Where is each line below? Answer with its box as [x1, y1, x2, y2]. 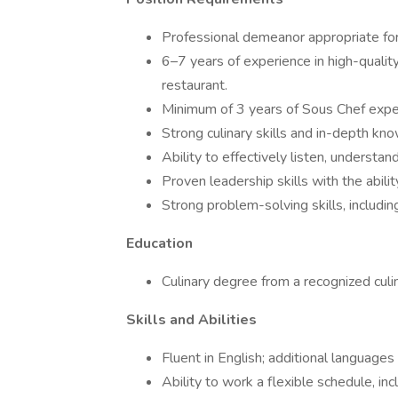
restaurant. [162, 76, 227, 95]
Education [126, 234, 193, 253]
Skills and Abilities [126, 310, 257, 330]
